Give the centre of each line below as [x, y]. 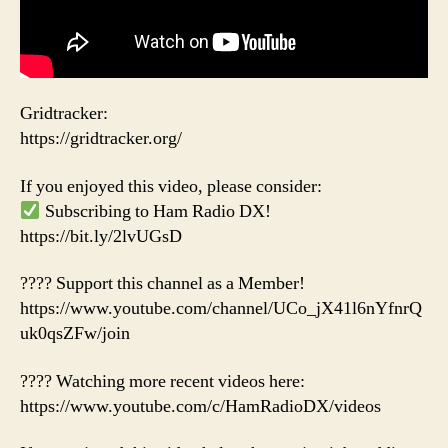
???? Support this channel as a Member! [162, 284]
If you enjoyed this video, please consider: [171, 186]
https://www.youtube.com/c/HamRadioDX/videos [200, 406]
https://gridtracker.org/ [101, 139]
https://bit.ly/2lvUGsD [101, 236]
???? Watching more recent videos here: [162, 381]
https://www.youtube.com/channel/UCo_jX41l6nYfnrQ [221, 309]
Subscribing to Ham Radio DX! [155, 211]
